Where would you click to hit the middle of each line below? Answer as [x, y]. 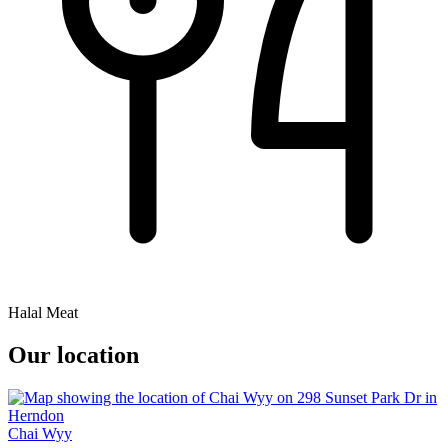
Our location [73, 355]
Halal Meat [43, 313]
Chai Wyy [40, 434]
